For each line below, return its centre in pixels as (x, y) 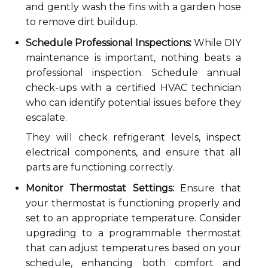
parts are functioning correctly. (100, 167)
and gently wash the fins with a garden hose (133, 7)
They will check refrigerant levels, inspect (133, 137)
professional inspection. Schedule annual (133, 73)
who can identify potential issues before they (133, 103)
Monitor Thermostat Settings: (100, 188)
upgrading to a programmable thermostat (133, 233)
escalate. (46, 118)
